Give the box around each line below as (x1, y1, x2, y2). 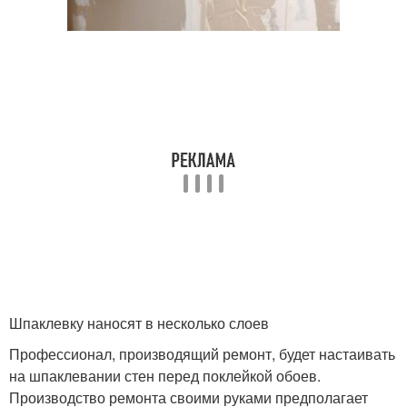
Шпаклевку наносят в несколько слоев (9, 313, 269, 333)
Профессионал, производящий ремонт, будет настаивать (9, 343, 395, 364)
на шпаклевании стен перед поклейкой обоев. (9, 365, 321, 386)
